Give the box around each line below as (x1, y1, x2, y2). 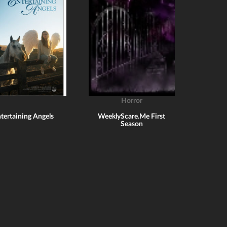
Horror (121, 97, 142, 104)
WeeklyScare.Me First (98, 113, 166, 120)
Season (120, 121, 143, 128)
